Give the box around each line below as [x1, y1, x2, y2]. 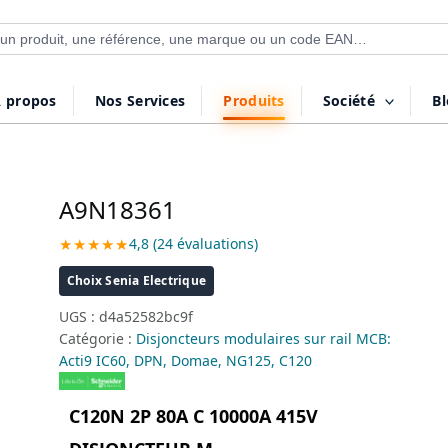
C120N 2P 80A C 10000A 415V [68, 404, 318, 428]
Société [322, 90, 375, 110]
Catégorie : [58, 329, 136, 348]
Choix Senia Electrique [66, 272, 207, 289]
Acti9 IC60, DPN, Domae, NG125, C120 [58, 351, 312, 370]
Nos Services [94, 90, 186, 110]
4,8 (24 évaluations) [128, 234, 258, 253]
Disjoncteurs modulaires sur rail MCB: [135, 329, 391, 348]
